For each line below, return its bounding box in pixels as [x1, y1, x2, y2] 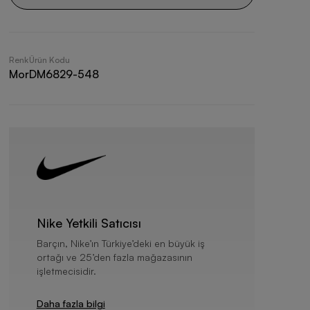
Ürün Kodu [28, 55, 70, 65]
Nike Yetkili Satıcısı [36, 215, 141, 230]
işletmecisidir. [36, 265, 96, 277]
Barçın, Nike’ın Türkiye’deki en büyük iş [36, 237, 205, 249]
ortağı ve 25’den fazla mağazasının [36, 251, 192, 263]
